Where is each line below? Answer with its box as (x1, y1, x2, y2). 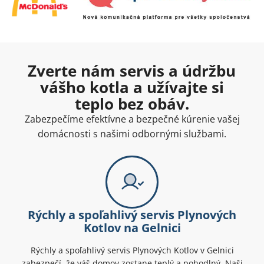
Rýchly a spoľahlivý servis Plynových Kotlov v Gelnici (30, 244, 234, 256)
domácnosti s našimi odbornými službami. (38, 127, 226, 140)
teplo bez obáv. (74, 93, 189, 114)
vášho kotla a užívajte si (39, 76, 224, 98)
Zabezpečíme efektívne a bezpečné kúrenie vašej (24, 112, 240, 126)
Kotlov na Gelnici (83, 219, 181, 236)
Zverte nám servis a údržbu (28, 60, 236, 81)
